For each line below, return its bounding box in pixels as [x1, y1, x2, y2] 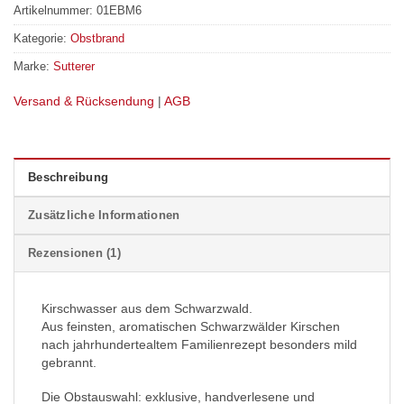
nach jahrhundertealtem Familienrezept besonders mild [41, 336, 357, 352]
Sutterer [53, 60, 95, 74]
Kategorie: [14, 32, 70, 46]
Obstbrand [70, 32, 124, 46]
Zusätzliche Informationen [28, 207, 180, 222]
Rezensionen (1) [28, 245, 121, 260]
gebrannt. [41, 354, 96, 370]
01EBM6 [96, 4, 142, 18]
